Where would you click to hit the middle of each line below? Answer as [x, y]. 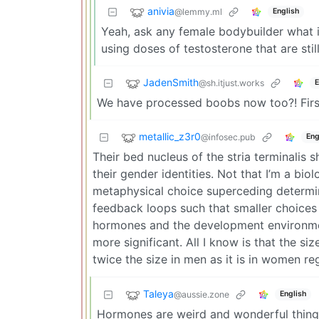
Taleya [158, 294]
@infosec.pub [228, 137]
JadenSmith [171, 83]
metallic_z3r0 [170, 137]
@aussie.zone [202, 295]
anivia [161, 11]
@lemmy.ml [198, 12]
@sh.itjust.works [231, 83]
